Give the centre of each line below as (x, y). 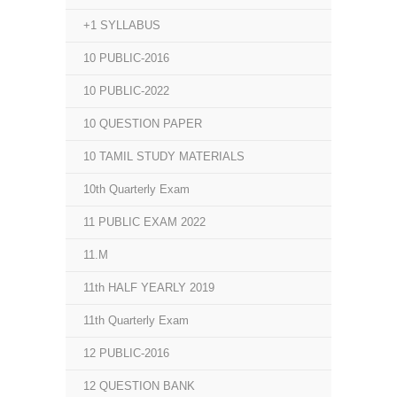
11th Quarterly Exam (136, 320)
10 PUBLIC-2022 (126, 91)
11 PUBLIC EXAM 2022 (144, 222)
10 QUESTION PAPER (143, 124)
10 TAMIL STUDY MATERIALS (164, 156)
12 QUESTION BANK (139, 386)
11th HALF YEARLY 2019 (149, 288)
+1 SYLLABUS (122, 25)
